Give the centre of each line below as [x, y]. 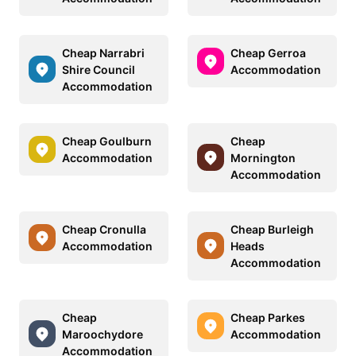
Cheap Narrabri [103, 52]
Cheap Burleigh [272, 229]
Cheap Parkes [268, 317]
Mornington [263, 157]
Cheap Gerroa [268, 52]
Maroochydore [103, 334]
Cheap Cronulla [104, 229]
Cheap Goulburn [107, 141]
